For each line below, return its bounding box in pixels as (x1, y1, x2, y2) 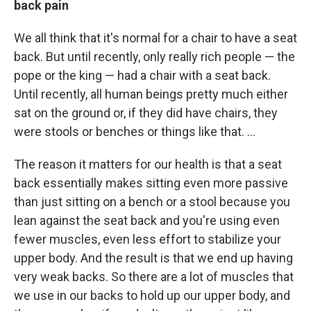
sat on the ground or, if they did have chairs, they (14, 105, 278, 120)
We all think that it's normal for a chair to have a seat (14, 30, 297, 45)
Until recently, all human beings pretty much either (14, 86, 288, 101)
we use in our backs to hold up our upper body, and (14, 287, 290, 303)
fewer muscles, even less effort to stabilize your (14, 231, 281, 246)
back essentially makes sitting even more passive (14, 175, 288, 190)
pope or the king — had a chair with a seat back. (14, 67, 271, 83)
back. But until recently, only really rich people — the (14, 49, 295, 64)
